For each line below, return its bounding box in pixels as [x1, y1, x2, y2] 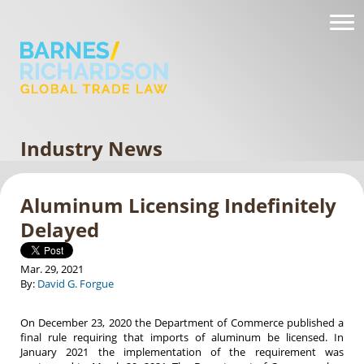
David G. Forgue [37, 276, 114, 292]
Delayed [20, 216, 99, 244]
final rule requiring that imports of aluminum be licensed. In [20, 330, 344, 345]
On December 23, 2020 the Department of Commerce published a [20, 315, 344, 331]
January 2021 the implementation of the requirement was [20, 344, 344, 360]
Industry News [20, 135, 162, 162]
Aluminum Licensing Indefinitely [20, 192, 336, 219]
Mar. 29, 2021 [20, 262, 84, 277]
